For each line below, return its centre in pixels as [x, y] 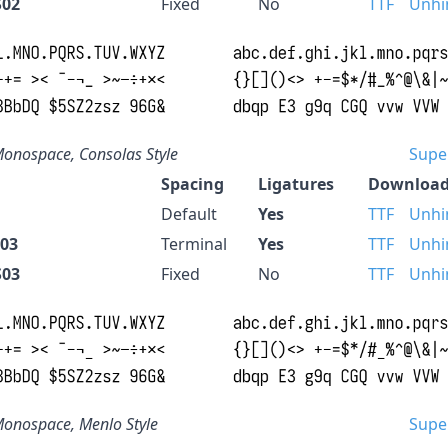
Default [189, 213]
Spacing [192, 183]
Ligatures [296, 183]
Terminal [194, 243]
